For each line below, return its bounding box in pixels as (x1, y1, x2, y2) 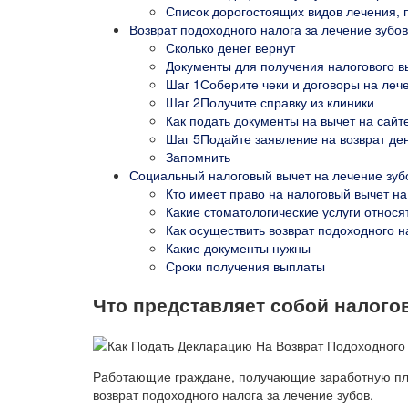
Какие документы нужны (166, 238, 311, 257)
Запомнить (166, 147, 230, 166)
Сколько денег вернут (166, 37, 295, 56)
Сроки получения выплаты (166, 256, 325, 275)
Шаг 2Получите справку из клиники (166, 92, 374, 111)
